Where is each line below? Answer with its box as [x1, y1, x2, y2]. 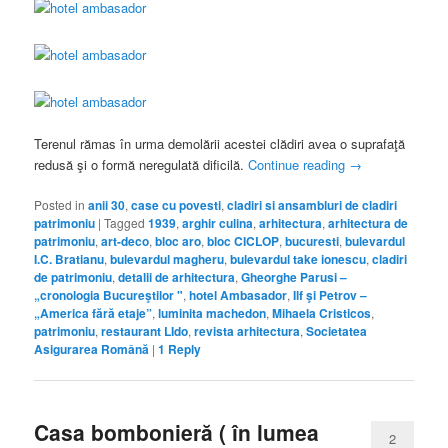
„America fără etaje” [34, 304, 153, 323]
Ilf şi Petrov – [293, 286, 368, 305]
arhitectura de [328, 214, 409, 233]
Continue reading [248, 155, 350, 175]
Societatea [306, 322, 368, 341]
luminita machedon [158, 304, 267, 323]
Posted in [34, 196, 86, 214]
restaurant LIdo [101, 322, 189, 341]
